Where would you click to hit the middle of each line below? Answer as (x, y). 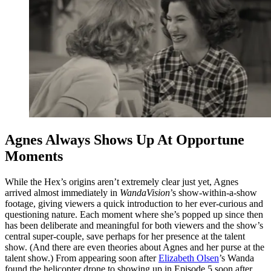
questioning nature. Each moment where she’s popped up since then (134, 214)
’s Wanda (237, 258)
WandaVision (145, 192)
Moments (34, 156)
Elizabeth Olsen (189, 258)
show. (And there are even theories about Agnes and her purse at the (135, 247)
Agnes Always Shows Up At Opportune (125, 140)
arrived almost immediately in (62, 192)
